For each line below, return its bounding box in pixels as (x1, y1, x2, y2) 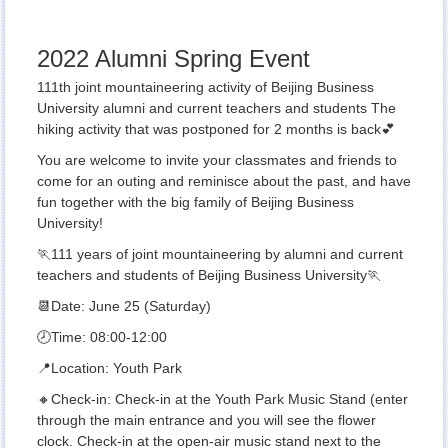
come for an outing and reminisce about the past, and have (37, 173, 411, 190)
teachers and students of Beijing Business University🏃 (37, 267, 381, 284)
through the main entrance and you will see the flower (37, 412, 376, 429)
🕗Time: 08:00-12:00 (37, 329, 167, 346)
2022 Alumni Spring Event (37, 45, 310, 73)
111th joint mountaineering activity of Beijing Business (37, 79, 374, 96)
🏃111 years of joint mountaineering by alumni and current (37, 246, 403, 263)
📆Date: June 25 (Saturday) (37, 298, 211, 315)
